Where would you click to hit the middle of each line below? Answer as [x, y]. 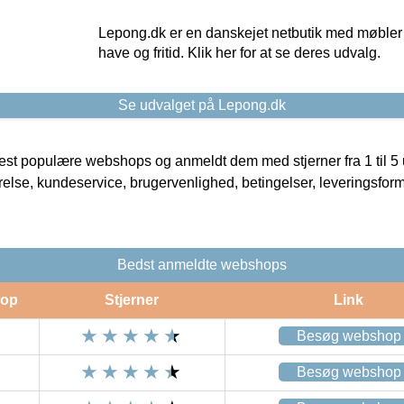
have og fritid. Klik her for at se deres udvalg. [239, 52]
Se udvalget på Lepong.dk [202, 105]
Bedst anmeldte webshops [202, 264]
